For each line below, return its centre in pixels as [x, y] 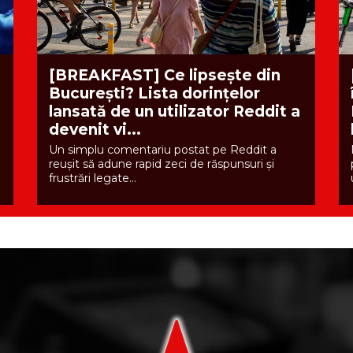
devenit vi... [95, 130]
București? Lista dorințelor [154, 94]
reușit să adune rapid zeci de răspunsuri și [161, 164]
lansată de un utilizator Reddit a [174, 112]
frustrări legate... [92, 178]
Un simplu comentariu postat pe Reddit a [162, 150]
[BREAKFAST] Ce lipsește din [164, 76]
